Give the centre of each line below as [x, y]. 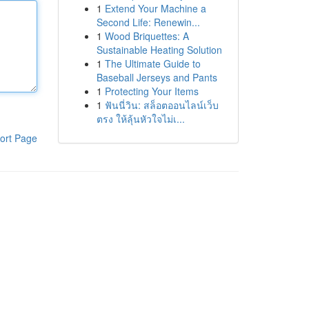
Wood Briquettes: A [147, 36]
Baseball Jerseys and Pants [157, 77]
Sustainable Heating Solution [159, 50]
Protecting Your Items [151, 91]
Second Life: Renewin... [148, 22]
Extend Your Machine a [155, 8]
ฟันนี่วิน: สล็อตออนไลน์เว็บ [161, 105]
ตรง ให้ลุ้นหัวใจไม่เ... [140, 119]
